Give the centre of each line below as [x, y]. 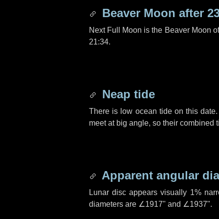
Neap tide [127, 94]
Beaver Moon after [153, 13]
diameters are [114, 204]
